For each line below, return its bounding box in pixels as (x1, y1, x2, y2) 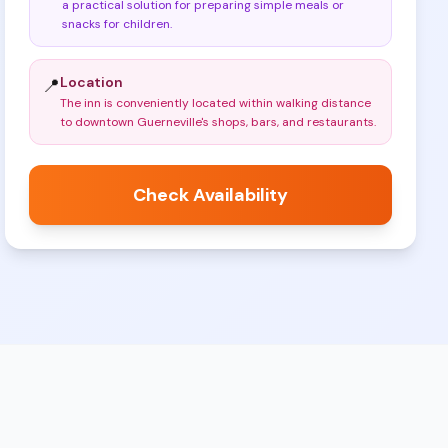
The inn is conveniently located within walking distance (60, 95, 372, 111)
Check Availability (133, 183, 289, 207)
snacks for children (62, 16, 171, 32)
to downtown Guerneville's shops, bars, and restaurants (60, 114, 375, 130)
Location (60, 73, 124, 91)
